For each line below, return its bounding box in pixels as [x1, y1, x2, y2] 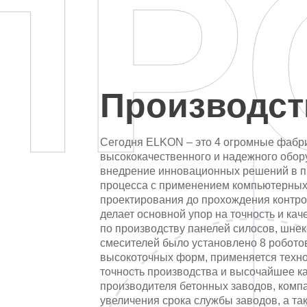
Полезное [24, 68, 105, 87]
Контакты [24, 115, 105, 134]
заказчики [23, 21, 106, 40]
